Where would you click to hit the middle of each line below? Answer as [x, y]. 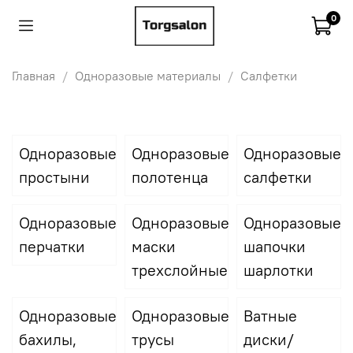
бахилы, [48, 339]
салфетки [278, 176]
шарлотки [279, 269]
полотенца [169, 176]
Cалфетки [269, 75]
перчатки [52, 246]
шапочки [275, 246]
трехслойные [179, 269]
